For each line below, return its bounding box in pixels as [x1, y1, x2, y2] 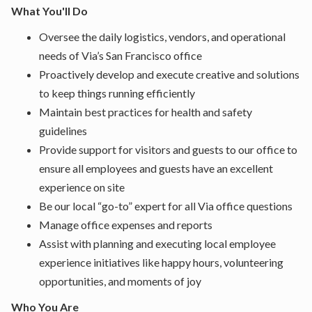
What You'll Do [11, 4, 88, 17]
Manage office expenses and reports [39, 218, 212, 231]
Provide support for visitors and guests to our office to [39, 143, 297, 156]
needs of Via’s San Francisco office [39, 49, 202, 62]
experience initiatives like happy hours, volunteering [39, 256, 283, 269]
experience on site [39, 180, 125, 194]
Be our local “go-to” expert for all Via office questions [39, 199, 292, 212]
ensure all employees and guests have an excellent [39, 162, 273, 175]
